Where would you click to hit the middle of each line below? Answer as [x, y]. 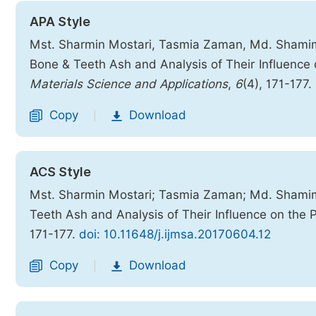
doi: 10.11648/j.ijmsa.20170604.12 [175, 234]
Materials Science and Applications [129, 84]
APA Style [60, 22]
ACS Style [60, 172]
